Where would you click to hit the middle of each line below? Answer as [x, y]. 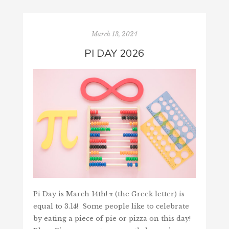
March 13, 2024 [114, 34]
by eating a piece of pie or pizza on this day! [112, 218]
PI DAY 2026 [114, 53]
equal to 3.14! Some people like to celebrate [111, 206]
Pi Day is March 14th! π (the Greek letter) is [109, 194]
